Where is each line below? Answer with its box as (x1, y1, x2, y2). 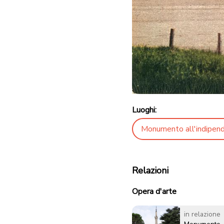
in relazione (184, 209, 220, 219)
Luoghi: (132, 104, 156, 116)
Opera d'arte (132, 186, 176, 197)
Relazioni (132, 164, 168, 177)
